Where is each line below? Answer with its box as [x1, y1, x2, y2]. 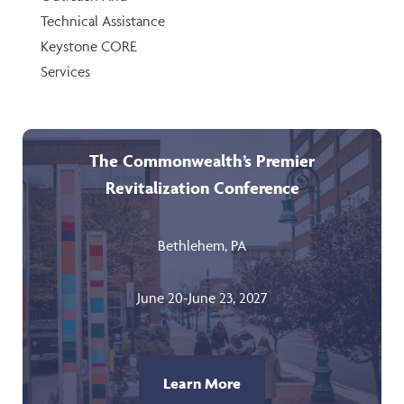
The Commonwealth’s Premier [89, 150, 315, 172]
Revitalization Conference [105, 177, 299, 199]
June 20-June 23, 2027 [136, 289, 268, 308]
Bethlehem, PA [158, 236, 246, 255]
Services [41, 62, 90, 81]
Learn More [163, 374, 241, 393]
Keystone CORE [41, 37, 137, 56]
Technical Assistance [41, 12, 165, 31]
